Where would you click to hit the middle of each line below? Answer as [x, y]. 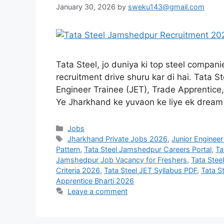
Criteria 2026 [78, 170]
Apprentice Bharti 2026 [95, 181]
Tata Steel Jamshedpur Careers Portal [148, 149]
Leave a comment [98, 191]
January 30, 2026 [86, 7]
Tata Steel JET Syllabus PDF [150, 170]
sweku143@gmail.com [166, 7]
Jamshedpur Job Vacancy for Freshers [121, 160]
